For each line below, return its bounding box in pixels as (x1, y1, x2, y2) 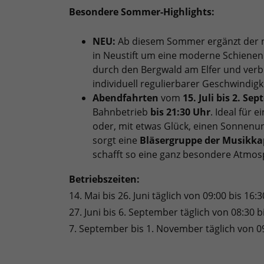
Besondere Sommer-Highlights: (69, 5, 214, 18)
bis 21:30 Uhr (150, 105, 210, 118)
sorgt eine (93, 133, 140, 147)
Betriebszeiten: (69, 172, 140, 186)
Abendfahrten (93, 91, 159, 104)
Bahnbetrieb (93, 105, 150, 118)
